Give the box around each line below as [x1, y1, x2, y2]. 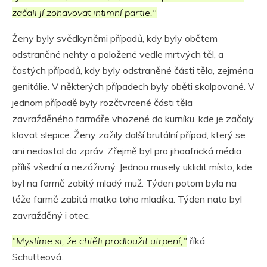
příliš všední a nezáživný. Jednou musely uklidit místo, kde [12, 161, 252, 173]
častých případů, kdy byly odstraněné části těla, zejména [12, 64, 253, 77]
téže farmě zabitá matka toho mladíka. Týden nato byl [12, 193, 242, 206]
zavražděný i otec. [12, 209, 90, 222]
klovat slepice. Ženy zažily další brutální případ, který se [12, 129, 246, 141]
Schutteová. [12, 251, 63, 263]
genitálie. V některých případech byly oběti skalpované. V [12, 80, 254, 93]
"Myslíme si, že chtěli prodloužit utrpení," [12, 235, 187, 247]
